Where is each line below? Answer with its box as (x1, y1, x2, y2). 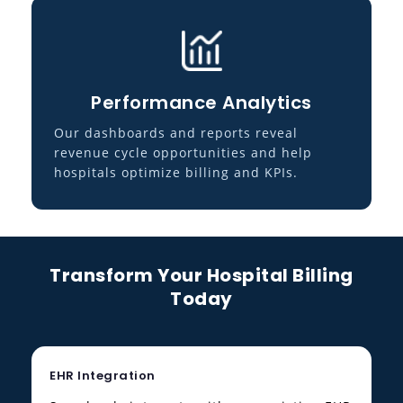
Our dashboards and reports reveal (54, 124, 298, 142)
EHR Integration (49, 367, 156, 385)
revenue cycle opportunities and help (54, 144, 312, 162)
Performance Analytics (91, 90, 312, 116)
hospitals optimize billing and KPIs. (54, 164, 298, 182)
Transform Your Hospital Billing (49, 263, 354, 289)
